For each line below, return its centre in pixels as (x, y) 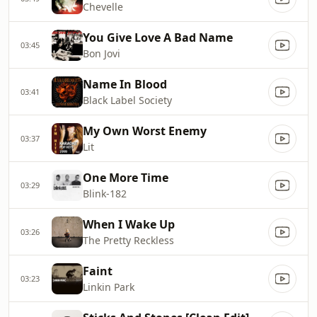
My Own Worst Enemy (145, 131)
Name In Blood (125, 84)
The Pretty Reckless (128, 240)
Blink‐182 (105, 194)
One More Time (126, 178)
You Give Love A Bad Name (158, 38)
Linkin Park (109, 287)
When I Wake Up (129, 224)
